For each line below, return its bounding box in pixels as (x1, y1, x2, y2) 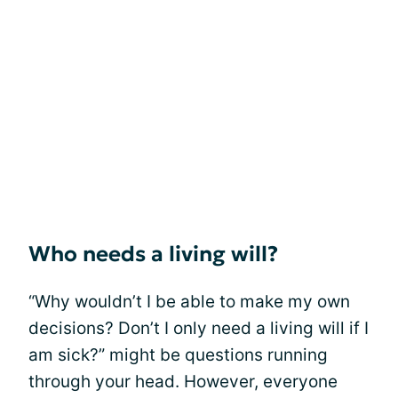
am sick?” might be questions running (28, 345, 328, 365)
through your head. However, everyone (28, 371, 338, 392)
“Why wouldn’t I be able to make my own (28, 291, 350, 312)
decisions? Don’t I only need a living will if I (28, 318, 369, 338)
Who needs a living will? (28, 241, 278, 267)
